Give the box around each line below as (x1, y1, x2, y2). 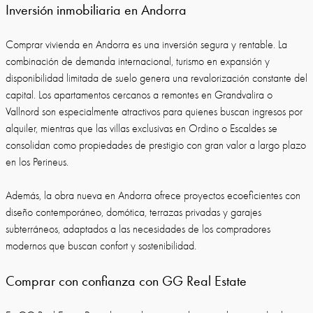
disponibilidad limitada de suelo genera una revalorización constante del (6, 72, 307, 85)
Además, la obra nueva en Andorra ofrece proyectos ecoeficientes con (6, 189, 300, 202)
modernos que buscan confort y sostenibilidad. (6, 240, 196, 252)
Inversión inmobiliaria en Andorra (6, 1, 187, 18)
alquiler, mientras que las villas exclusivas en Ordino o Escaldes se (6, 122, 277, 135)
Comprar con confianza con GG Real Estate (6, 272, 247, 289)
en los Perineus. (6, 156, 71, 168)
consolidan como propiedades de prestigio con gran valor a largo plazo (6, 139, 306, 152)
